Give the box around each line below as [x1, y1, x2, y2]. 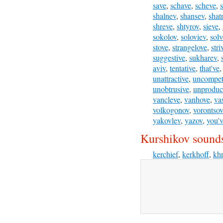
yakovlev [153, 115, 181, 125]
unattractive [153, 73, 189, 84]
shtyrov [177, 21, 199, 31]
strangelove [172, 42, 207, 52]
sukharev [189, 52, 217, 63]
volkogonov [153, 105, 189, 115]
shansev [180, 10, 205, 21]
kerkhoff [182, 149, 209, 159]
